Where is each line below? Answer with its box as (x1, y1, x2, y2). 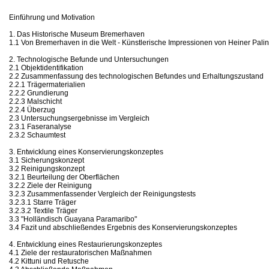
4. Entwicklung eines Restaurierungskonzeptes (9, 240, 162, 249)
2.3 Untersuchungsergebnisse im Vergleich (9, 113, 150, 122)
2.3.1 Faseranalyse (9, 122, 71, 131)
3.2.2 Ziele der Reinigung (9, 181, 92, 190)
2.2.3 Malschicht (9, 97, 62, 106)
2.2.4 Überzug (9, 105, 55, 114)
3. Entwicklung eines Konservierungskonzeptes (9, 147, 163, 156)
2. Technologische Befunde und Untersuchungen (9, 55, 169, 64)
